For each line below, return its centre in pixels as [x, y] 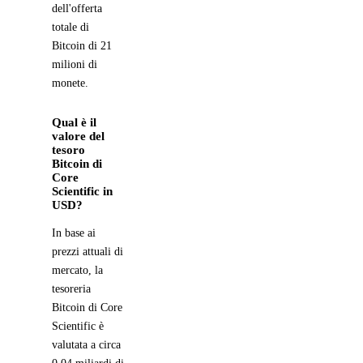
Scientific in [82, 191]
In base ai [74, 233]
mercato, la [77, 270]
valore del [78, 136]
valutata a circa [86, 344]
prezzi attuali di [88, 251]
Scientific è [78, 326]
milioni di [75, 64]
